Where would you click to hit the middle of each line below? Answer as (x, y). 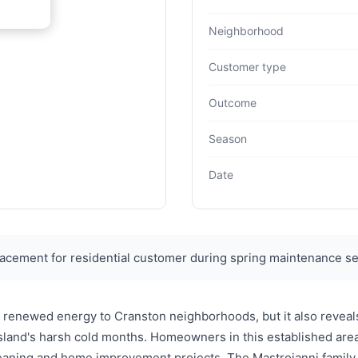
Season (228, 139)
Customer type (247, 67)
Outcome (233, 103)
